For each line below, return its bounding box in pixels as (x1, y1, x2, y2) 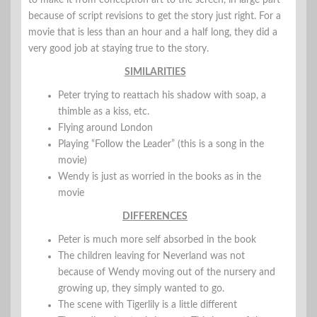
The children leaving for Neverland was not (58, 250, 245, 261)
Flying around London (58, 122, 153, 133)
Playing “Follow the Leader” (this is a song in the (58, 139, 264, 149)
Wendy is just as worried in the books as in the (58, 171, 261, 182)
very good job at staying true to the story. (28, 43, 209, 54)
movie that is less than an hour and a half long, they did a (28, 27, 277, 38)
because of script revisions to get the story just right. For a (28, 11, 281, 21)
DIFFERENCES (122, 211, 188, 221)
